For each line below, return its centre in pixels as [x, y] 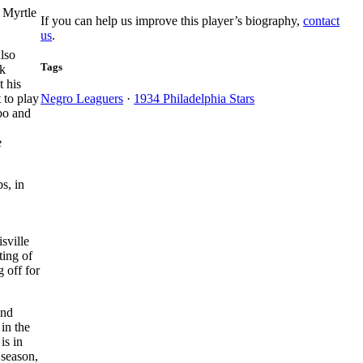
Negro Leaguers [82, 98]
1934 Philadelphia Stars [194, 98]
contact [322, 20]
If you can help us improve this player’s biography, [172, 20]
